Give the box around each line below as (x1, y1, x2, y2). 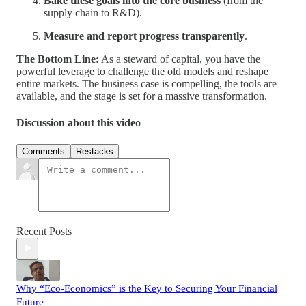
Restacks (76, 145, 113, 156)
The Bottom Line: (16, 53, 99, 66)
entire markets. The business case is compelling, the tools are (16, 78, 277, 90)
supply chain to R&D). (44, 7, 142, 19)
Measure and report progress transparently (44, 30, 245, 42)
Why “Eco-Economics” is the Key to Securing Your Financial (16, 282, 277, 294)
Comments (22, 145, 65, 156)
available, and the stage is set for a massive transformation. (16, 90, 267, 102)
